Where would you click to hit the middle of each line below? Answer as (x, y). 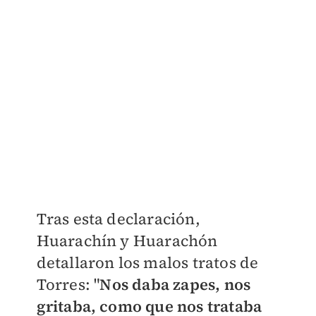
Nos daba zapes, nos (175, 285)
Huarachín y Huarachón (127, 241)
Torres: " (68, 285)
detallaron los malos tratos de (147, 263)
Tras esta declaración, (118, 219)
